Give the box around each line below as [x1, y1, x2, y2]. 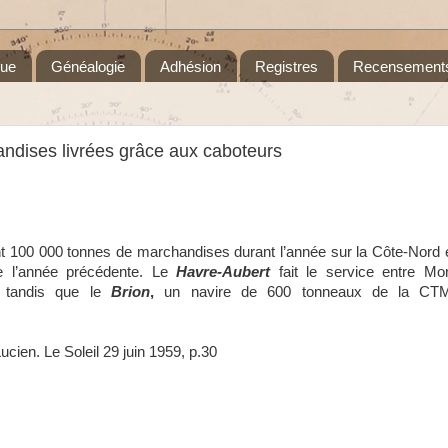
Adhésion [159, 57, 221, 75]
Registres [255, 57, 319, 75]
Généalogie [50, 57, 125, 75]
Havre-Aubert [176, 264, 271, 281]
